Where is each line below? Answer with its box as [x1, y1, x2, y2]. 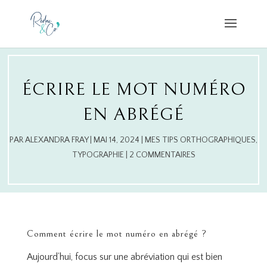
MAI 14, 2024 [94, 135, 139, 145]
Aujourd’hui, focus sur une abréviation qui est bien [26, 252, 222, 262]
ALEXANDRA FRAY [25, 135, 88, 145]
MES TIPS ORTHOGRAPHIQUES [145, 135, 256, 145]
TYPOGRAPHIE [72, 150, 124, 160]
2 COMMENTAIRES [129, 150, 195, 160]
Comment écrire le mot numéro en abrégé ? [26, 228, 207, 239]
